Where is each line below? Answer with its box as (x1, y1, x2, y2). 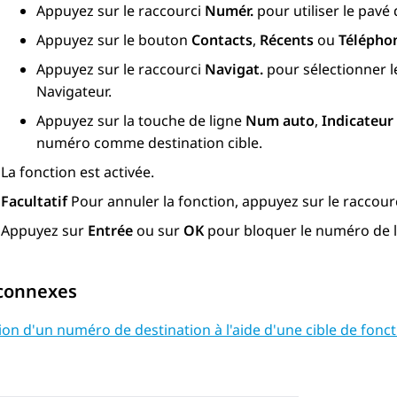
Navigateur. (36, 82, 112, 102)
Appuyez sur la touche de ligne (36, 111, 245, 131)
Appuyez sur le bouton (36, 30, 191, 51)
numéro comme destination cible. (36, 133, 262, 153)
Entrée (88, 221, 133, 241)
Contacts (191, 30, 253, 51)
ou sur (133, 221, 183, 241)
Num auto (245, 111, 315, 131)
